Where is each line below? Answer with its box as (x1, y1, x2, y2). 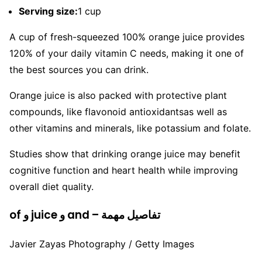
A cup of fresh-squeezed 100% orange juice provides (9, 31, 244, 43)
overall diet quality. (9, 181, 94, 193)
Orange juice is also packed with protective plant (9, 89, 227, 102)
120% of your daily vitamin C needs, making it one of (9, 47, 244, 60)
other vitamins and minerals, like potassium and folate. (9, 122, 251, 135)
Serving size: (19, 5, 78, 18)
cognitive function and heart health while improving (9, 164, 238, 177)
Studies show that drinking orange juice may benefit (9, 148, 240, 160)
